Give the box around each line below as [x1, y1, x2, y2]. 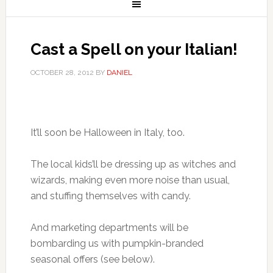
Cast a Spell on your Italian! [30, 40, 238, 58]
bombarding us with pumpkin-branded [30, 238, 204, 249]
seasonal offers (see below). [30, 253, 155, 265]
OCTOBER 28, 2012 [30, 68, 94, 77]
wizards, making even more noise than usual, [30, 174, 230, 186]
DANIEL [106, 68, 132, 77]
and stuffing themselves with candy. [30, 190, 191, 202]
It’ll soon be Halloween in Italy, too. [30, 127, 185, 138]
